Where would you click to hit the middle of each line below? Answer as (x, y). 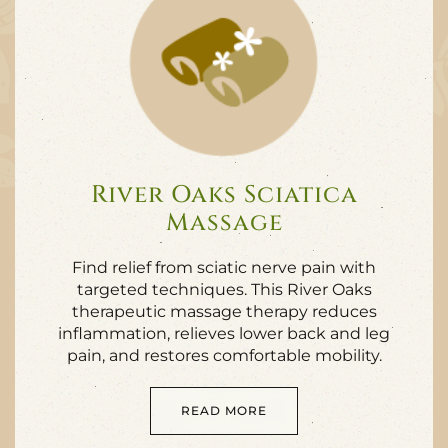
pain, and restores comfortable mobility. (224, 355)
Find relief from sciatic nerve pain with (224, 267)
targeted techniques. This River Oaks (224, 289)
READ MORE (224, 410)
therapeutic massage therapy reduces (224, 311)
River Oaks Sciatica (224, 195)
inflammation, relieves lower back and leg (224, 333)
